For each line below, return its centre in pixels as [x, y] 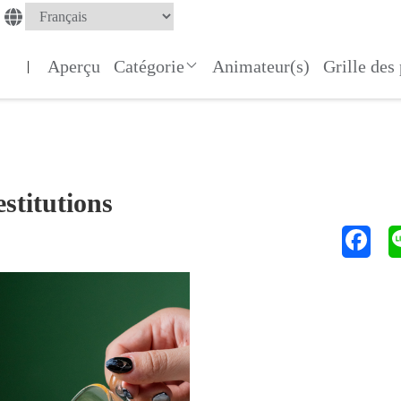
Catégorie [149, 66]
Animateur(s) [261, 66]
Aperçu [74, 66]
